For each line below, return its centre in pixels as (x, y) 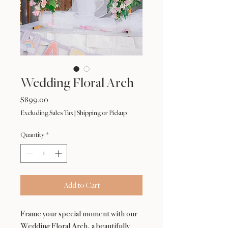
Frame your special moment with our (79, 214)
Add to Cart (81, 186)
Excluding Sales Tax (47, 113)
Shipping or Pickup (102, 113)
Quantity (32, 135)
